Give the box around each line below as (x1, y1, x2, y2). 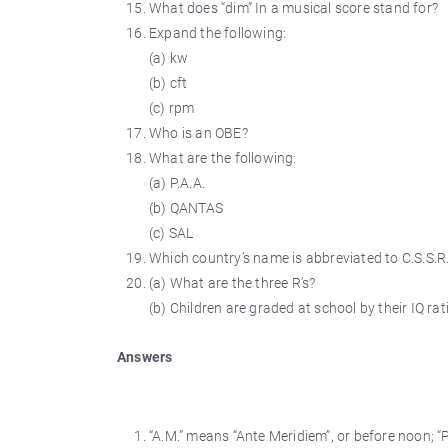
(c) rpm (149, 100, 195, 116)
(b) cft (149, 75, 188, 91)
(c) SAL (149, 225, 194, 241)
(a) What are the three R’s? (149, 275, 316, 291)
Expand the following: (149, 25, 287, 41)
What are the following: (149, 150, 297, 166)
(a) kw (149, 50, 189, 66)
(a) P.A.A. (149, 175, 205, 191)
